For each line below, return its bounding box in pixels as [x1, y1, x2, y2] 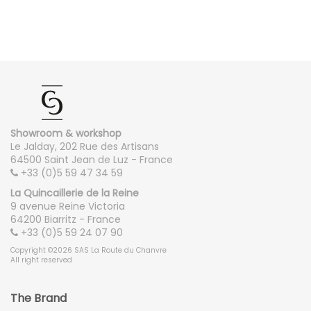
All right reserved [10, 255, 72, 266]
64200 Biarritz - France [10, 212, 121, 226]
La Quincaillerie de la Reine [10, 185, 139, 200]
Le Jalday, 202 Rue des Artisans [10, 140, 159, 154]
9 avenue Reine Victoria [10, 199, 125, 213]
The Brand [10, 289, 67, 306]
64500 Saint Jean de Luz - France [10, 153, 173, 167]
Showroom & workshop [10, 126, 121, 141]
